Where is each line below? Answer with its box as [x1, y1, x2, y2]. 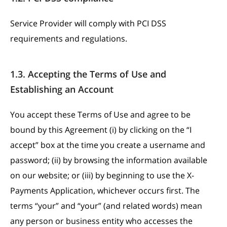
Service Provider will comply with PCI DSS [10, 18, 166, 29]
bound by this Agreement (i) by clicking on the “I [10, 124, 192, 135]
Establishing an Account [10, 83, 113, 95]
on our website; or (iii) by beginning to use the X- [10, 170, 194, 181]
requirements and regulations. [10, 33, 127, 44]
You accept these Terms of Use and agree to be [10, 109, 191, 120]
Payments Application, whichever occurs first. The [10, 185, 200, 196]
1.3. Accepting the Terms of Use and [10, 68, 166, 80]
